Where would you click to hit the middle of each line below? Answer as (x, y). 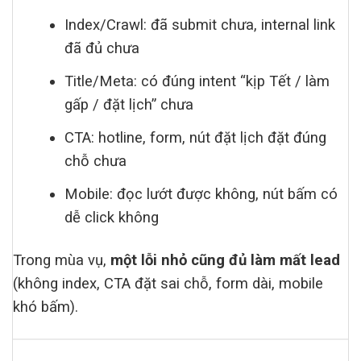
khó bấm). (46, 307)
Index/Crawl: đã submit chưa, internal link (200, 25)
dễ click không (112, 217)
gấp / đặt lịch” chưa (129, 104)
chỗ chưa (96, 161)
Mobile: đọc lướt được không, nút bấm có (201, 194)
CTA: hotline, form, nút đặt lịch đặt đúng (196, 137)
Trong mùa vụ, (62, 260)
